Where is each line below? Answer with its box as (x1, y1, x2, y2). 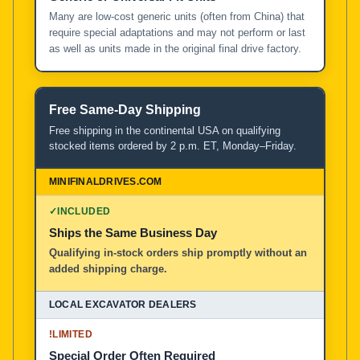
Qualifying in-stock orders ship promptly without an (49, 246, 307, 259)
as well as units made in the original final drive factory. (49, 42, 301, 55)
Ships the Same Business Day (49, 225, 217, 239)
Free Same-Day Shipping (49, 102, 201, 117)
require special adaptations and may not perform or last (49, 26, 305, 39)
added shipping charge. (49, 262, 167, 275)
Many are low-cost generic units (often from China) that (49, 10, 305, 22)
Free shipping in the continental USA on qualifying (49, 124, 280, 137)
